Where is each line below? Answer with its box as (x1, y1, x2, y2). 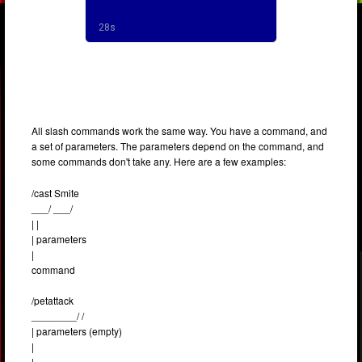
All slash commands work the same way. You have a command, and (32, 124, 328, 138)
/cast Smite (32, 185, 80, 200)
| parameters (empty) (32, 324, 123, 339)
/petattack (32, 293, 74, 308)
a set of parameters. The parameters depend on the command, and (32, 139, 325, 154)
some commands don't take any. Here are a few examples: (32, 154, 287, 169)
